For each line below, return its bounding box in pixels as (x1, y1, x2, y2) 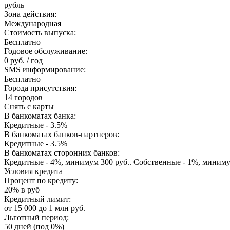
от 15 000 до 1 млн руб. (4, 204, 85, 213)
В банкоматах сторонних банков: (4, 148, 120, 158)
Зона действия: (4, 10, 56, 19)
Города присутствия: (4, 84, 76, 93)
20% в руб (4, 185, 40, 195)
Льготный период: (4, 213, 69, 222)
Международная (4, 19, 61, 28)
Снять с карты (4, 102, 54, 111)
